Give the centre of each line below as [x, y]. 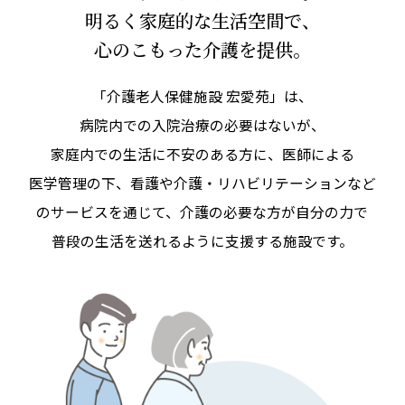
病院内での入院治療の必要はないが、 [203, 126]
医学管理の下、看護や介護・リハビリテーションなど [203, 184]
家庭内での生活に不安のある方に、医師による [203, 155]
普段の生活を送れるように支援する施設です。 [203, 241]
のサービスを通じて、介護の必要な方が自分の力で [202, 212]
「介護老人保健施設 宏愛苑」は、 [203, 97]
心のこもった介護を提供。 [203, 49]
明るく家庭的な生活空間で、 [203, 20]
